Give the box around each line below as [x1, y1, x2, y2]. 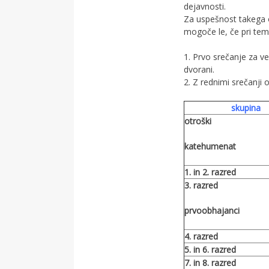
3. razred [184, 180, 218, 191]
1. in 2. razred [184, 166, 236, 178]
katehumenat [184, 141, 236, 152]
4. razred [184, 231, 218, 242]
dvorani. [183, 64, 214, 75]
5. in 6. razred [184, 244, 236, 255]
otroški [184, 115, 211, 127]
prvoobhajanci [184, 205, 240, 216]
